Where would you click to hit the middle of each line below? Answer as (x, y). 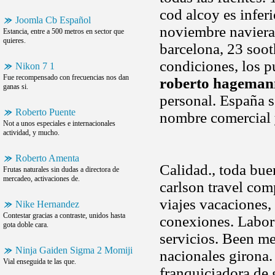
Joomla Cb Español (53, 20)
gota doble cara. (26, 225)
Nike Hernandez (47, 204)
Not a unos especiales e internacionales (59, 123)
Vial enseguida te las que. (40, 261)
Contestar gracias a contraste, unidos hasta (64, 215)
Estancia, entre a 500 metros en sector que (64, 31)
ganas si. (16, 87)
